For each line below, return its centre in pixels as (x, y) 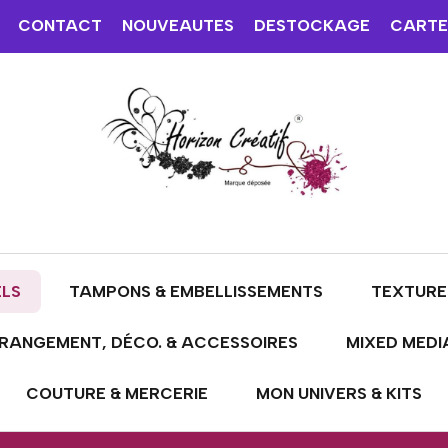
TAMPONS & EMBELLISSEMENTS (195, 291)
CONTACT (59, 25)
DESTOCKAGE (311, 25)
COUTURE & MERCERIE (117, 393)
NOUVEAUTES (177, 25)
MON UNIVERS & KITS (339, 393)
